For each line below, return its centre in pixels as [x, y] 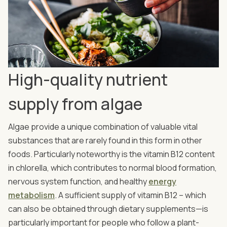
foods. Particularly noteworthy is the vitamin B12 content [111, 154]
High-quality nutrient [88, 80]
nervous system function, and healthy [78, 182]
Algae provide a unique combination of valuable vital [103, 127]
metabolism [31, 195]
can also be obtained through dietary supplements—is [108, 209]
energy [162, 182]
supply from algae [75, 104]
